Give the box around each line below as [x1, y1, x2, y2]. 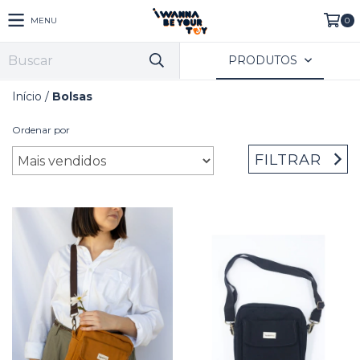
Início [12, 89, 42, 104]
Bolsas [52, 89, 92, 104]
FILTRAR [255, 150, 322, 169]
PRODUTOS [228, 53, 301, 67]
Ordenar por [12, 124, 70, 136]
